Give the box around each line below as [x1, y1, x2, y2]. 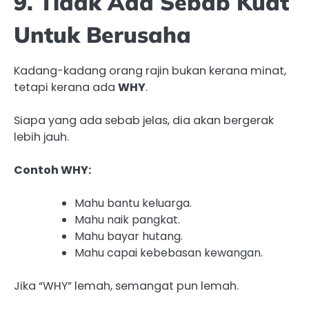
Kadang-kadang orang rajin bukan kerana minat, [14, 62, 286, 79]
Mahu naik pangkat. [74, 211, 180, 228]
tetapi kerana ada [14, 79, 118, 95]
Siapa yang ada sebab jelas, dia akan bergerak [14, 112, 274, 128]
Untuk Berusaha [14, 21, 191, 49]
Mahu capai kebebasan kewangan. [74, 244, 263, 261]
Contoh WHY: [14, 161, 91, 178]
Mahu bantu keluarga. [74, 195, 192, 211]
